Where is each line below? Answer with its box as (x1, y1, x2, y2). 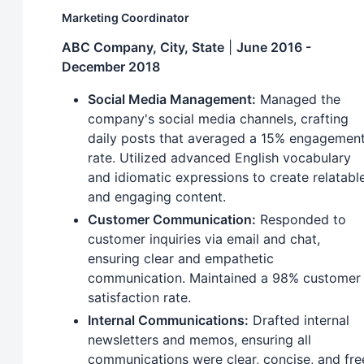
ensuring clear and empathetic (88, 249, 274, 266)
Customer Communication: (88, 210, 256, 227)
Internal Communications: (88, 311, 249, 328)
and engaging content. (88, 188, 226, 205)
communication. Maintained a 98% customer (88, 269, 361, 286)
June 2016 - (236, 38, 311, 55)
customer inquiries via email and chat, (88, 230, 320, 247)
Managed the (256, 90, 340, 107)
